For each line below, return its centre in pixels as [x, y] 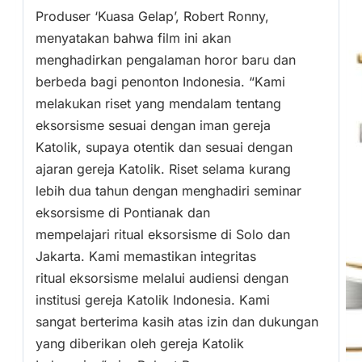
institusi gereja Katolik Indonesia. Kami [153, 300]
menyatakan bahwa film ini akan [133, 38]
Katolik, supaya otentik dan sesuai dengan [164, 147]
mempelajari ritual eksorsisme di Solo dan [163, 235]
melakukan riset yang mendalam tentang [158, 104]
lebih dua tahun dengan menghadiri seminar [168, 191]
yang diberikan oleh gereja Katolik [140, 344]
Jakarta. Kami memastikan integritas [146, 257]
